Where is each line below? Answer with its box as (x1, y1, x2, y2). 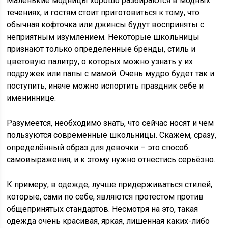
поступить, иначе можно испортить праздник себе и (7, 81, 204, 91)
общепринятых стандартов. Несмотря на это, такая (7, 204, 198, 214)
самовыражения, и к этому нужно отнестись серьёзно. (7, 155, 216, 165)
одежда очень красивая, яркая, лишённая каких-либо (7, 216, 210, 226)
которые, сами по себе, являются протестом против (7, 192, 204, 202)
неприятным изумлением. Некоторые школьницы (7, 32, 200, 42)
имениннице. (7, 93, 56, 103)
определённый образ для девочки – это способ (7, 142, 189, 153)
